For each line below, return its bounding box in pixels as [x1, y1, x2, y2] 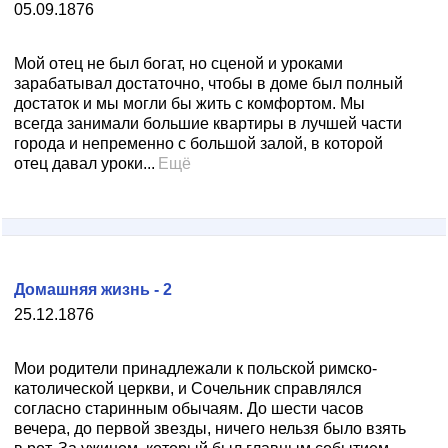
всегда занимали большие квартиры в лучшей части [14, 115, 402, 132]
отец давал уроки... [14, 155, 155, 172]
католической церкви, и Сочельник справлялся [14, 380, 362, 397]
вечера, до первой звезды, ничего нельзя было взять [14, 420, 406, 437]
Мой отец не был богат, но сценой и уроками [14, 55, 343, 72]
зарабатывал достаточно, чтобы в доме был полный [14, 75, 403, 92]
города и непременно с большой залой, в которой [14, 135, 383, 152]
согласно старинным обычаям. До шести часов [14, 400, 364, 417]
